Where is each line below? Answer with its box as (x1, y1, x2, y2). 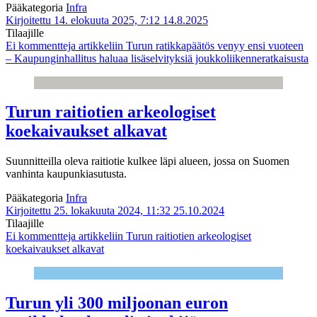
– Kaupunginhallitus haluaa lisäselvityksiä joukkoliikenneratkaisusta (6, 52, 309, 64)
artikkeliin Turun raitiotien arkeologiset (76, 230, 251, 243)
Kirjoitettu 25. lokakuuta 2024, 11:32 (6, 204, 171, 217)
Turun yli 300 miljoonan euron (6, 294, 228, 313)
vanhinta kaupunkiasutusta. (6, 168, 127, 180)
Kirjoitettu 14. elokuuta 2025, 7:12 (6, 13, 160, 26)
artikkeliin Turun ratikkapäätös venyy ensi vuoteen (76, 39, 304, 52)
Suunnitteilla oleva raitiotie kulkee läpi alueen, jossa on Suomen (6, 155, 289, 168)
